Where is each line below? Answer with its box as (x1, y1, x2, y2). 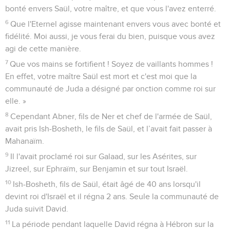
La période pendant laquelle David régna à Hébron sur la (12, 220, 214, 229)
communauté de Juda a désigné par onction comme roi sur (5, 85, 216, 93)
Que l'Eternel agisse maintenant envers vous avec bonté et (10, 20, 221, 29)
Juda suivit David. (5, 205, 68, 214)
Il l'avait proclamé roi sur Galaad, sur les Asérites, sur (10, 152, 197, 161)
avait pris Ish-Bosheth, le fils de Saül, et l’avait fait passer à (5, 125, 212, 133)
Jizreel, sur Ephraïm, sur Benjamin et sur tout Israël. (5, 165, 188, 174)
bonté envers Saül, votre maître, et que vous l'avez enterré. (5, 5, 216, 13)
